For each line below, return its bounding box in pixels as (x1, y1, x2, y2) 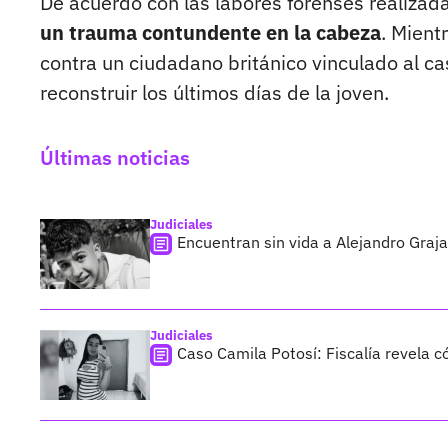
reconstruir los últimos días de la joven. (40, 79, 389, 107)
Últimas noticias (40, 144, 190, 172)
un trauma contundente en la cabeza (40, 19, 381, 47)
